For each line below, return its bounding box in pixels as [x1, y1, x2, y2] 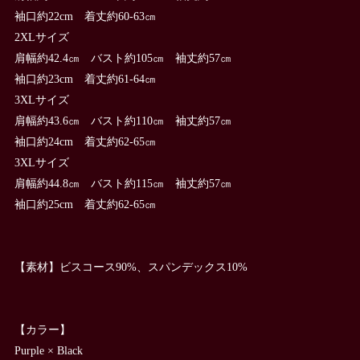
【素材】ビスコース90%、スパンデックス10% [14, 260, 247, 273]
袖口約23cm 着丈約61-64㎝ [14, 72, 156, 85]
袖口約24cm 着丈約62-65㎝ [14, 134, 156, 148]
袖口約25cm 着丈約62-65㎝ [14, 197, 156, 211]
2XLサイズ [14, 30, 80, 43]
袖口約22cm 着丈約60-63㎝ [14, 9, 156, 22]
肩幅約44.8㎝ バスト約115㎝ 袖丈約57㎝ [14, 176, 243, 190]
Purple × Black [14, 343, 83, 357]
